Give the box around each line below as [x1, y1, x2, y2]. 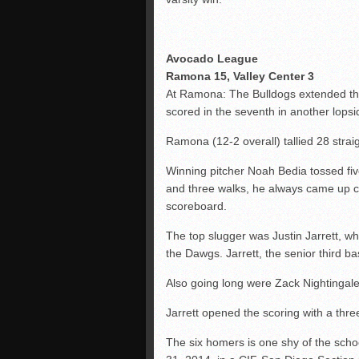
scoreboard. [166, 199, 227, 212]
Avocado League [166, 51, 258, 65]
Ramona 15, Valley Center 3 [166, 69, 314, 83]
